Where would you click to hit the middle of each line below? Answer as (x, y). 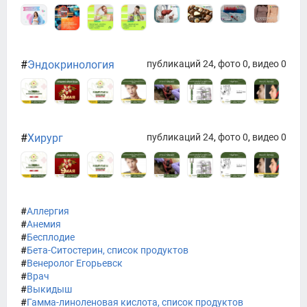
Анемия (44, 224)
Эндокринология (71, 64)
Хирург (45, 138)
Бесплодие (51, 237)
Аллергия (48, 211)
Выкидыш (49, 289)
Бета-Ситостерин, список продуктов (108, 250)
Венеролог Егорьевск (75, 263)
